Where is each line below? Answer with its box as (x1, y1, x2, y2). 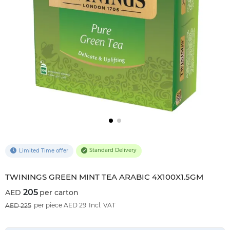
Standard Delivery (89, 147, 137, 154)
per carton (40, 187, 79, 197)
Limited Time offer (18, 147, 68, 154)
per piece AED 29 (34, 201, 86, 209)
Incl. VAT (89, 201, 116, 209)
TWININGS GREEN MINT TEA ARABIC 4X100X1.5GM (5, 171, 203, 182)
